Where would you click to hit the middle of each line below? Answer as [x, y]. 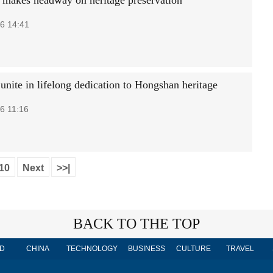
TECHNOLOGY [92, 249]
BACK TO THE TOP [136, 224]
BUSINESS [146, 249]
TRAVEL [240, 249]
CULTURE [193, 249]
